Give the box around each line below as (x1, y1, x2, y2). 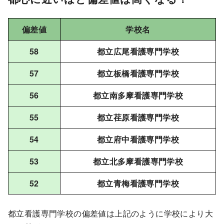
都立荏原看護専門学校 (97, 111, 179, 123)
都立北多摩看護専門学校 (92, 155, 183, 167)
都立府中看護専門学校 (97, 133, 179, 145)
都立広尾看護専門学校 (97, 45, 179, 57)
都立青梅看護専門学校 (97, 177, 179, 189)
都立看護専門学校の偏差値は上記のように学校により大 (8, 207, 213, 219)
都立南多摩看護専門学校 (92, 89, 183, 101)
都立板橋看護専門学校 (97, 67, 179, 79)
